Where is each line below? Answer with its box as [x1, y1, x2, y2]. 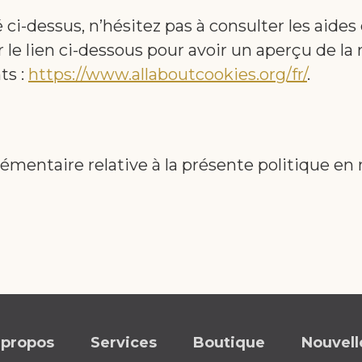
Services [90, 333, 157, 351]
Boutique [193, 333, 265, 351]
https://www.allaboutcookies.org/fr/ [28, 65, 307, 84]
